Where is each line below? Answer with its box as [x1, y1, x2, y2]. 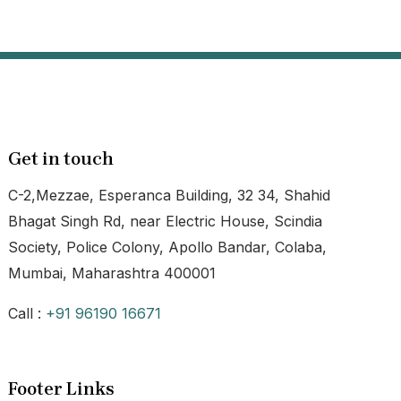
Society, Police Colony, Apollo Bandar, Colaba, [8, 238, 328, 256]
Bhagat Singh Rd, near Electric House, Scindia [8, 212, 323, 230]
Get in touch [8, 149, 115, 169]
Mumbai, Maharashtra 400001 [8, 264, 217, 282]
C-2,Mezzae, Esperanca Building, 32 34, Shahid [8, 186, 331, 204]
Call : [8, 304, 47, 322]
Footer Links [8, 379, 115, 399]
